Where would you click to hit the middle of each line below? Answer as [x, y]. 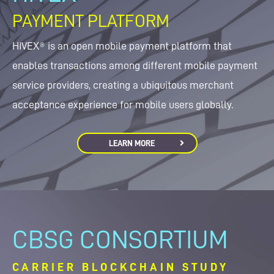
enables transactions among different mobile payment [135, 65]
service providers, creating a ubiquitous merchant [123, 85]
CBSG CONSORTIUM [120, 240]
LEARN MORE [131, 143]
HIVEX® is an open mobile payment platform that [122, 46]
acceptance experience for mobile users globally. [123, 105]
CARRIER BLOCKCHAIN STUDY [120, 267]
